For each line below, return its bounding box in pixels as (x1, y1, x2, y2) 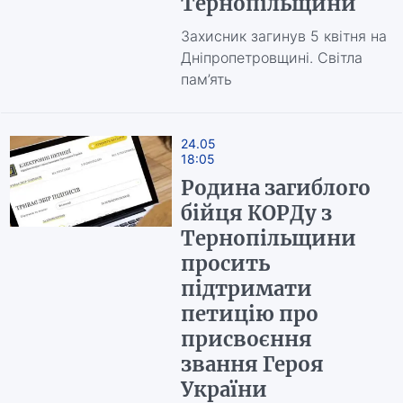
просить (180, 251, 270, 276)
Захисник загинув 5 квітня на (180, 27, 387, 45)
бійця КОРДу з (180, 201, 332, 226)
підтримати (180, 276, 312, 301)
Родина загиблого (180, 175, 371, 201)
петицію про (180, 301, 318, 327)
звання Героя (180, 352, 324, 377)
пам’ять (180, 70, 232, 88)
